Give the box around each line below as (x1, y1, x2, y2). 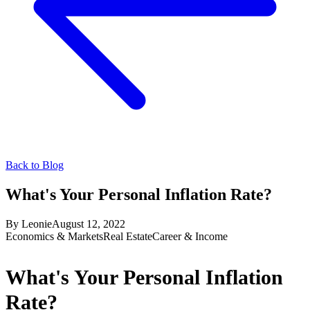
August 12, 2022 (52, 217, 125, 230)
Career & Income (152, 230, 228, 242)
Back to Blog (6, 159, 64, 171)
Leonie (21, 217, 52, 230)
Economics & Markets (6, 230, 103, 242)
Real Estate (103, 230, 152, 242)
